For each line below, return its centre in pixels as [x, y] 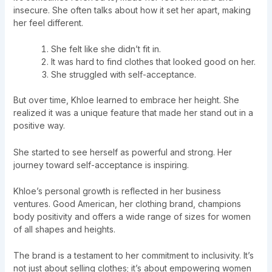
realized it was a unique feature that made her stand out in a [133, 113]
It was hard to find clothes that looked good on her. [153, 62]
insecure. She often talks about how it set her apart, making [132, 10]
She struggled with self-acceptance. [123, 75]
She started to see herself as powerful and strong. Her [122, 152]
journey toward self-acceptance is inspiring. [101, 165]
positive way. [39, 126]
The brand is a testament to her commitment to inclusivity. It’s [133, 256]
